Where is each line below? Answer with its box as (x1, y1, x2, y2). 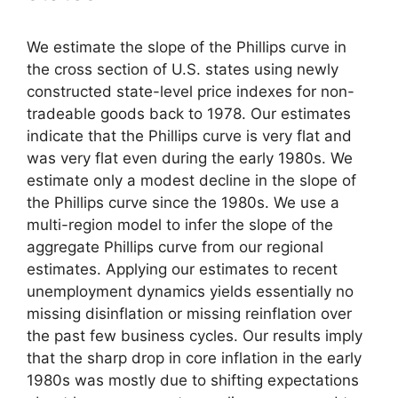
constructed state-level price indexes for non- (27, 83, 354, 100)
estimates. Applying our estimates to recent (27, 260, 338, 278)
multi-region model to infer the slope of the (27, 216, 333, 234)
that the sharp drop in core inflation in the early (27, 349, 362, 367)
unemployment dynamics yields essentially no (27, 283, 354, 300)
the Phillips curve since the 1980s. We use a (27, 194, 339, 211)
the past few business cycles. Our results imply (27, 327, 362, 345)
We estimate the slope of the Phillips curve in (27, 38, 346, 56)
